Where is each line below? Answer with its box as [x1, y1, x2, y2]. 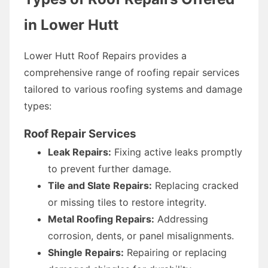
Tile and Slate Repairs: [48, 179, 152, 191]
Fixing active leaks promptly [111, 145, 242, 158]
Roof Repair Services [24, 126, 136, 141]
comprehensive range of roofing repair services [24, 66, 239, 78]
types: [24, 99, 51, 112]
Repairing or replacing [124, 246, 227, 258]
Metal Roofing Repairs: [48, 212, 154, 225]
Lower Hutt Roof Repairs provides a [24, 49, 187, 62]
